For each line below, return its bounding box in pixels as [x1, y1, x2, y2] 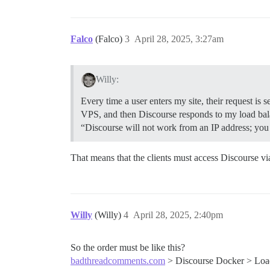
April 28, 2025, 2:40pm [133, 209, 223, 220]
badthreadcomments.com [71, 255, 165, 266]
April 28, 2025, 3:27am [134, 34, 224, 44]
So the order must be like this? [71, 242, 185, 253]
